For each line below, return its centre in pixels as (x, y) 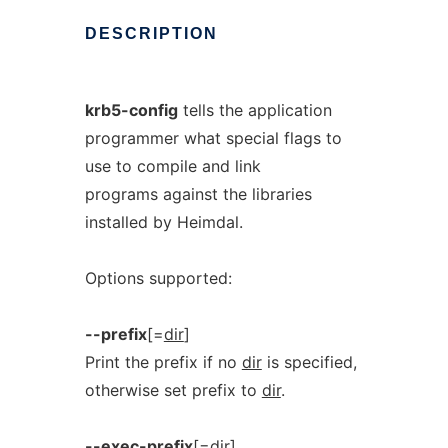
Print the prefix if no (163, 362)
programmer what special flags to (213, 138)
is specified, (309, 362)
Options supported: (158, 278)
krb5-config (131, 110)
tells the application (254, 110)
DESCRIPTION (151, 33)
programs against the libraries (198, 194)
